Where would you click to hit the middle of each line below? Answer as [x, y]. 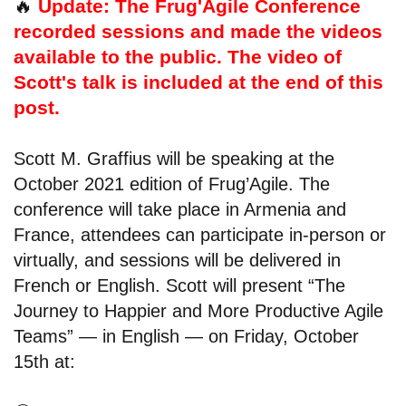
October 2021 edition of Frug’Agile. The [172, 184]
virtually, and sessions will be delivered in [177, 261]
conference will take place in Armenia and [180, 210]
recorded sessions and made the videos [198, 32]
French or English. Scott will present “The [179, 286]
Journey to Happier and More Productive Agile [198, 311]
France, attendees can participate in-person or [200, 235]
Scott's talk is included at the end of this [198, 82]
